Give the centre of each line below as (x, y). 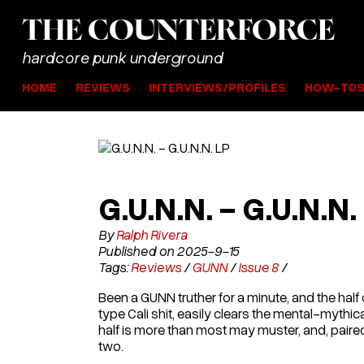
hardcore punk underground (122, 57)
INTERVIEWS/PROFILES (217, 87)
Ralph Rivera (151, 234)
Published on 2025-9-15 (168, 250)
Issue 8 (258, 266)
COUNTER (162, 31)
